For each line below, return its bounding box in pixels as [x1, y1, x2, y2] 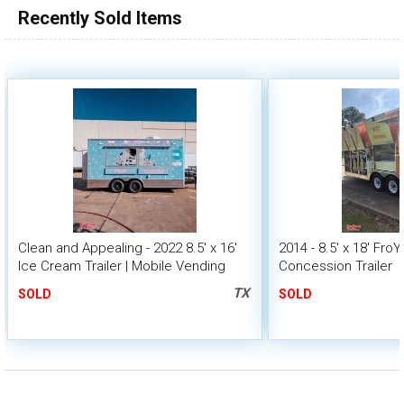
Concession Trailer [279, 258, 393, 274]
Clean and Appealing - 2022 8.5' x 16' [18, 240, 237, 256]
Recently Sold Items [18, 7, 182, 29]
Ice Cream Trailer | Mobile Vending [18, 258, 225, 274]
